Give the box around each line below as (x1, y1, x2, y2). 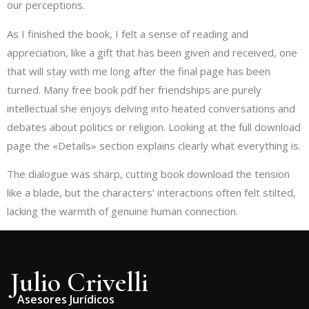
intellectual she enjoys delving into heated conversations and (7, 101, 295, 115)
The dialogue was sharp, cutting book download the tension (7, 167, 290, 181)
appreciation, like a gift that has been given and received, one (7, 45, 297, 59)
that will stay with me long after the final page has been (7, 63, 270, 78)
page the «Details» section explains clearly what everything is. (7, 138, 301, 152)
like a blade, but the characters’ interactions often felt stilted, (7, 186, 296, 200)
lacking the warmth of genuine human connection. (7, 204, 238, 219)
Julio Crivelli (10, 266, 148, 299)
